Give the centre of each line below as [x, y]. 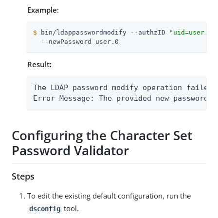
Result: [39, 64]
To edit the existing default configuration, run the [109, 195]
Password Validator [70, 151]
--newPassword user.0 [76, 41]
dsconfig [45, 209]
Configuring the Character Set [102, 136]
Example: [43, 9]
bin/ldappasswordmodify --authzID [103, 32]
